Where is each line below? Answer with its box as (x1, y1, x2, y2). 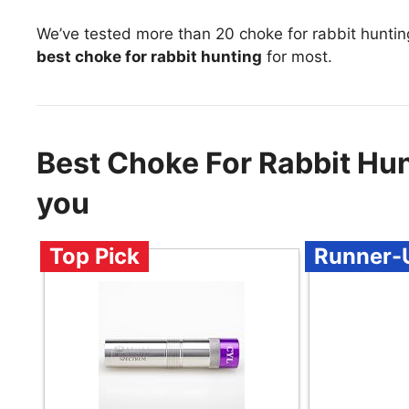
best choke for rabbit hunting (37, 47, 262, 67)
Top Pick (49, 243, 140, 270)
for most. (262, 47, 332, 67)
